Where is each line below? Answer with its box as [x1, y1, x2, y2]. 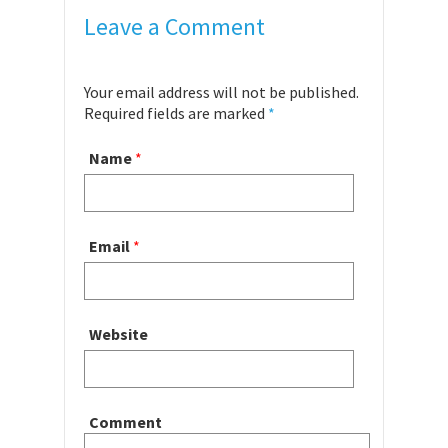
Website [89, 323, 148, 344]
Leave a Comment [84, 10, 265, 42]
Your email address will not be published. [84, 81, 359, 102]
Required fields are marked [84, 102, 268, 123]
